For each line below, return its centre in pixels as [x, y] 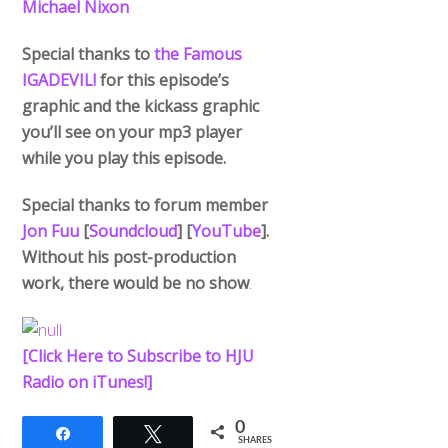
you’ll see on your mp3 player [132, 132]
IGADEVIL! [59, 80]
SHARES [255, 440]
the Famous [198, 54]
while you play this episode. [124, 158]
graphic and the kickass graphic [141, 106]
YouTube [227, 230]
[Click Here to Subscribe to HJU [138, 355]
